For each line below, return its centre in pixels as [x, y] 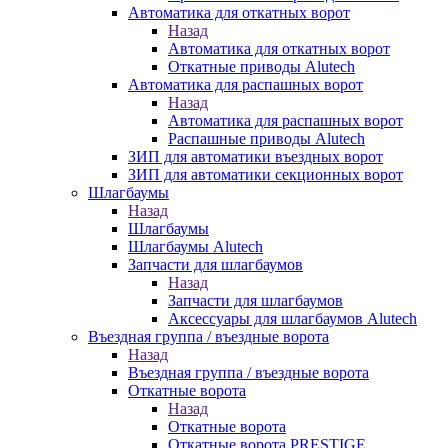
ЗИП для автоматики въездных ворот [255, 156]
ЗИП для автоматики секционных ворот [265, 174]
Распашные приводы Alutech [266, 138]
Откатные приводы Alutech [261, 66]
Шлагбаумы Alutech [195, 246]
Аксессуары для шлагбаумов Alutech [292, 318]
